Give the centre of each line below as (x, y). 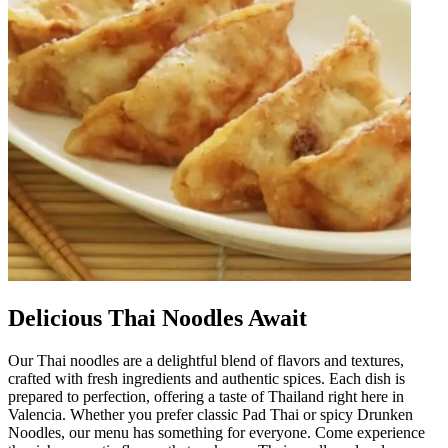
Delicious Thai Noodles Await (157, 317)
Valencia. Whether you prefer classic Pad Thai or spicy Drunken (210, 414)
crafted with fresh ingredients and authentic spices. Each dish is (206, 378)
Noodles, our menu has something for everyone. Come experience (216, 432)
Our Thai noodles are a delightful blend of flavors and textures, (206, 360)
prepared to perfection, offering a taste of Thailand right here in (206, 396)
